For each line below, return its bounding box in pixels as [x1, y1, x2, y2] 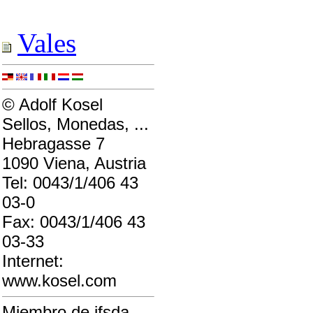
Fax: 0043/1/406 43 [2, 212, 145, 231]
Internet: [2, 252, 64, 270]
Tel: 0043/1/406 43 [2, 173, 138, 192]
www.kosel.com [2, 271, 117, 290]
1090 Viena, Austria [2, 154, 146, 173]
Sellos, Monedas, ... [2, 115, 149, 133]
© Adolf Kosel [2, 95, 103, 114]
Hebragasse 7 [2, 134, 105, 153]
